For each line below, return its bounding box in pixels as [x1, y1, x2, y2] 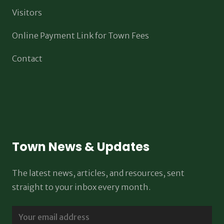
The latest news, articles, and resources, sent [12, 168, 184, 178]
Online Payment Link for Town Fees [12, 30, 149, 40]
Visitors [12, 7, 42, 17]
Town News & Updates [12, 138, 149, 155]
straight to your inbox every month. [12, 182, 150, 192]
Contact [12, 53, 42, 63]
